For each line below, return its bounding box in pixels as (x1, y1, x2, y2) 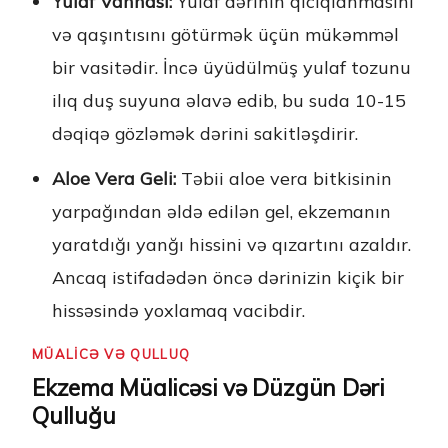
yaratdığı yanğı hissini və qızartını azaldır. (52, 233, 411, 256)
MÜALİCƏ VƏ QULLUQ (32, 346, 191, 363)
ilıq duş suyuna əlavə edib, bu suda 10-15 (52, 89, 406, 112)
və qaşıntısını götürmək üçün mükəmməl (52, 23, 399, 46)
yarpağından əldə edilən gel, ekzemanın (52, 200, 391, 223)
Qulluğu (32, 401, 116, 431)
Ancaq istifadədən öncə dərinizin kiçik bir (52, 266, 404, 289)
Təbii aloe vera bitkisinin (176, 167, 392, 190)
